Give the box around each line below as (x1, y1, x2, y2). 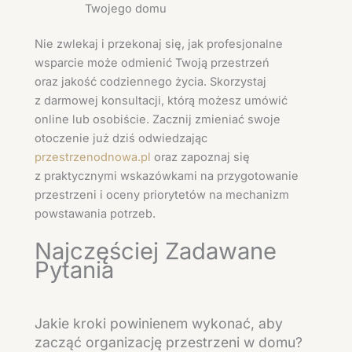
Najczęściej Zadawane (35, 236, 277, 265)
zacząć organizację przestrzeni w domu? (35, 333, 302, 350)
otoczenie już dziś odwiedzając (35, 131, 207, 146)
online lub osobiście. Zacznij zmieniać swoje (35, 112, 280, 127)
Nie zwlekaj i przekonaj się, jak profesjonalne (35, 37, 283, 52)
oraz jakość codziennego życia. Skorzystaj (35, 75, 266, 90)
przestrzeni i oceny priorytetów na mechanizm (35, 188, 289, 203)
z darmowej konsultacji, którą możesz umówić (35, 93, 288, 108)
